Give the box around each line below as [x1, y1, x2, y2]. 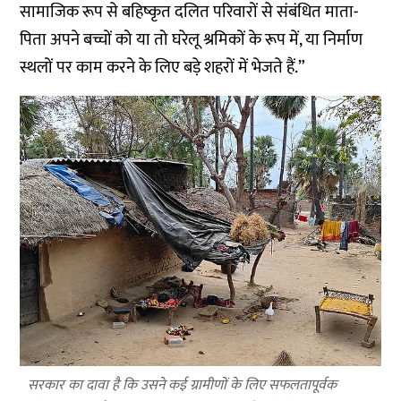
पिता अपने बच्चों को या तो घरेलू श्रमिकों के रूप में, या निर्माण [20, 25, 363, 54]
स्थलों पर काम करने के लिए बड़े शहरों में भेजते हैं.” [20, 53, 306, 81]
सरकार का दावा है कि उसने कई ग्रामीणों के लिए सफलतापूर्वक [28, 373, 337, 398]
